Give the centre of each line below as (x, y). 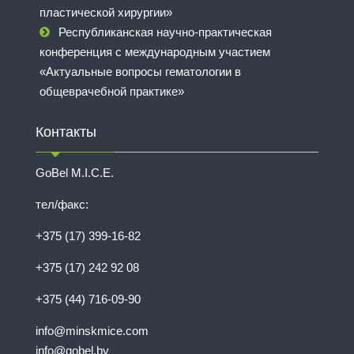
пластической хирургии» (106, 12)
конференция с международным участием (155, 51)
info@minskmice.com (92, 330)
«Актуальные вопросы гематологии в (140, 71)
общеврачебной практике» (112, 91)
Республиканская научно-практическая (165, 32)
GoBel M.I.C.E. (75, 172)
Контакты (66, 132)
